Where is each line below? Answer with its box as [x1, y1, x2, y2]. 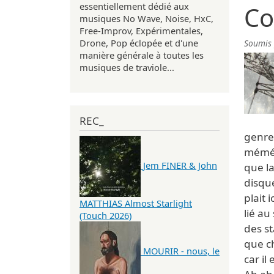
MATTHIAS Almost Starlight [80, 197, 192, 210]
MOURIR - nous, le [143, 245, 220, 257]
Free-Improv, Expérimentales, [80, 24, 203, 37]
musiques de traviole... [80, 61, 174, 73]
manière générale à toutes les [80, 48, 204, 61]
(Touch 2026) [80, 209, 131, 222]
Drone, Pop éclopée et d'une [80, 36, 198, 49]
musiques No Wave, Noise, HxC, [80, 12, 213, 24]
